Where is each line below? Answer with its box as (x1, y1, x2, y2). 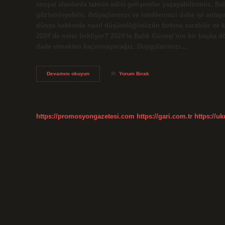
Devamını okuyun (47, 71, 89, 77)
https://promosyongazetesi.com (36, 112, 135, 120)
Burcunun (89, 77, 113, 83)
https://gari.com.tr (137, 112, 192, 120)
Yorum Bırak (119, 71, 149, 77)
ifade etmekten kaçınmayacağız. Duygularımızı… (36, 42, 187, 50)
